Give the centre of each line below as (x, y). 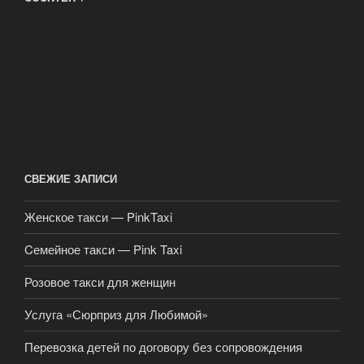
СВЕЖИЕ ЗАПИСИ (71, 179)
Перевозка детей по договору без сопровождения (163, 347)
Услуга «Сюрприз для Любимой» (116, 314)
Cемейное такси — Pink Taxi (103, 249)
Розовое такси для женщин (100, 282)
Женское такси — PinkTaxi (98, 217)
